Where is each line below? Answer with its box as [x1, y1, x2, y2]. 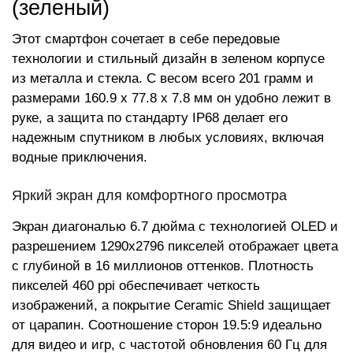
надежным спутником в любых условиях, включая [12, 130, 324, 145]
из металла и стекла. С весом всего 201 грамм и [12, 71, 314, 86]
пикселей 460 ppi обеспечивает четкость [12, 278, 260, 293]
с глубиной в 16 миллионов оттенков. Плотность [12, 258, 314, 273]
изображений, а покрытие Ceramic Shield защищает [12, 298, 331, 313]
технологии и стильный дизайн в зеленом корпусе [12, 51, 325, 66]
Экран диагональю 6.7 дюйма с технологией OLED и [12, 219, 338, 234]
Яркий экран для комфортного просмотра [12, 188, 287, 203]
